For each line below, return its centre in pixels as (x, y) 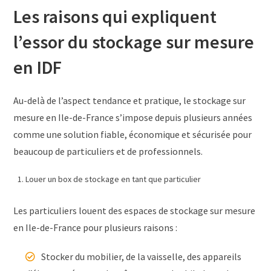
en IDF (38, 67)
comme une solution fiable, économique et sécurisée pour (133, 134)
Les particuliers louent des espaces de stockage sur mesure (135, 210)
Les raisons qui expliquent (115, 16)
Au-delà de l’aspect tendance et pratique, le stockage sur (130, 100)
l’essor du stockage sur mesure (134, 41)
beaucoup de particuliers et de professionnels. (108, 151)
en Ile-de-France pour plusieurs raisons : (96, 227)
